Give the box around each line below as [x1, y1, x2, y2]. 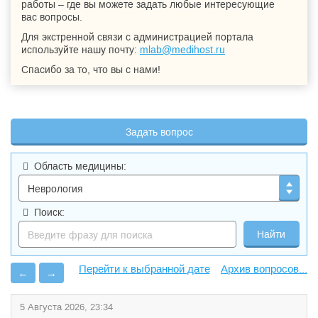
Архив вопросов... [221, 263, 307, 275]
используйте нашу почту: [21, 44, 140, 55]
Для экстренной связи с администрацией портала [21, 31, 253, 43]
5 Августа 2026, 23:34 [20, 302, 113, 312]
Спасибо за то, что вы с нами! [21, 64, 160, 75]
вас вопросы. [21, 11, 82, 23]
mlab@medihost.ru [140, 44, 225, 55]
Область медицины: [33, 160, 126, 172]
